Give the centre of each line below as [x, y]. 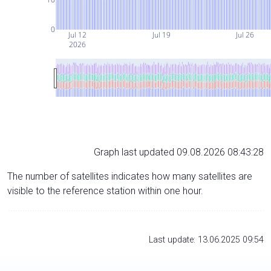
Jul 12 [77, 34]
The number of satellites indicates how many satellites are [130, 176]
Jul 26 [245, 34]
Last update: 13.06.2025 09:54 [206, 240]
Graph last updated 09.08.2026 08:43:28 [179, 152]
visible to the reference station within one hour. [105, 191]
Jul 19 [161, 34]
